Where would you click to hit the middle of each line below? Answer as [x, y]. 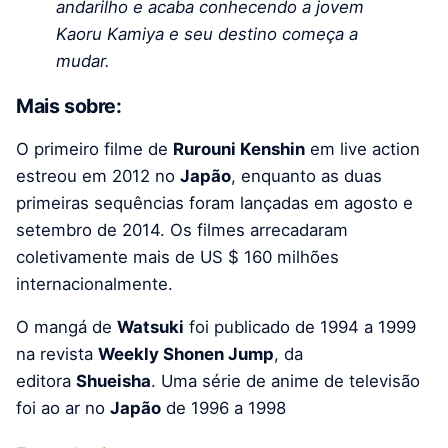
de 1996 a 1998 [223, 408]
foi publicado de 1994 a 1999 [300, 327]
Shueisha [113, 381]
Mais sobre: [69, 105]
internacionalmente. [94, 284]
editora [46, 381]
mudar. [85, 61]
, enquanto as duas [306, 176]
